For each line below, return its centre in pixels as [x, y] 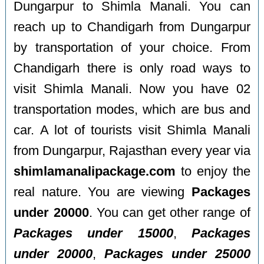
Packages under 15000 [93, 233]
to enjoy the [213, 171]
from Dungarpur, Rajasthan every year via [132, 151]
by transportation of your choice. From [132, 47]
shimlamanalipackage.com [95, 171]
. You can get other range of [169, 212]
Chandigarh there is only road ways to [132, 68]
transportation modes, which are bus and [132, 109]
